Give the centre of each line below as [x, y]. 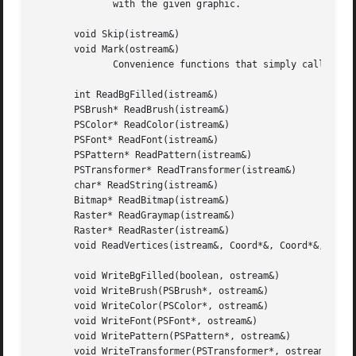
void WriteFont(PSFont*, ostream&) [147, 321]
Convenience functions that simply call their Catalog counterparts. [58, 65]
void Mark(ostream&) [108, 50]
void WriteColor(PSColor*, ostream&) [152, 306]
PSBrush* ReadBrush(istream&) [133, 110]
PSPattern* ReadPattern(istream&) [144, 155]
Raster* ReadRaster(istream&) [133, 231]
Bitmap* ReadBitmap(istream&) [133, 201]
